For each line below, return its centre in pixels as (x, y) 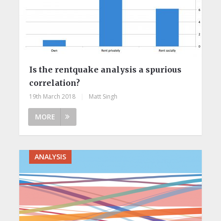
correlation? (54, 83)
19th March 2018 (52, 96)
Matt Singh (103, 96)
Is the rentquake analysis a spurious (105, 69)
